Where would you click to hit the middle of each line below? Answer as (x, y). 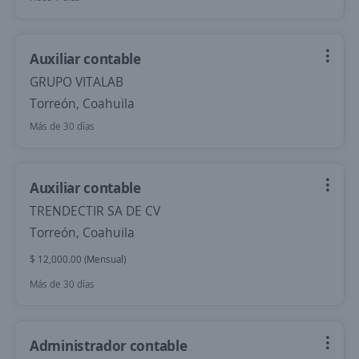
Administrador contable (109, 345)
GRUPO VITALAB (77, 82)
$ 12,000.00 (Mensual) (78, 259)
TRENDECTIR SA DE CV (95, 211)
